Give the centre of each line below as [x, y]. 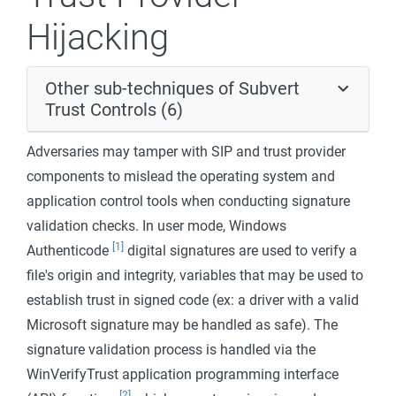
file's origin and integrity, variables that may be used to [195, 275]
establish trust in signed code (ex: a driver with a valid [193, 300]
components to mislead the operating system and [181, 176]
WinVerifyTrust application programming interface [183, 374]
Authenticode [69, 251]
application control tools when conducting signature [188, 201]
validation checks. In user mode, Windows [156, 226]
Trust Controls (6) [114, 110]
